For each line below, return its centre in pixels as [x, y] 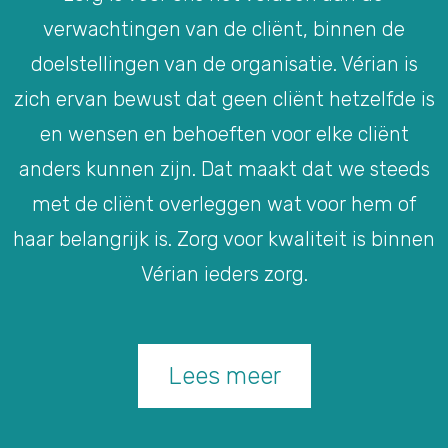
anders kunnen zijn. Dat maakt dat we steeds [224, 168]
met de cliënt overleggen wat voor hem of [224, 203]
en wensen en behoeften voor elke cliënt [224, 133]
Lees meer [224, 375]
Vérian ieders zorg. [224, 273]
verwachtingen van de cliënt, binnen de [224, 28]
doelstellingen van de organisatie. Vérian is [224, 63]
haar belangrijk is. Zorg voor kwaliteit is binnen [224, 238]
